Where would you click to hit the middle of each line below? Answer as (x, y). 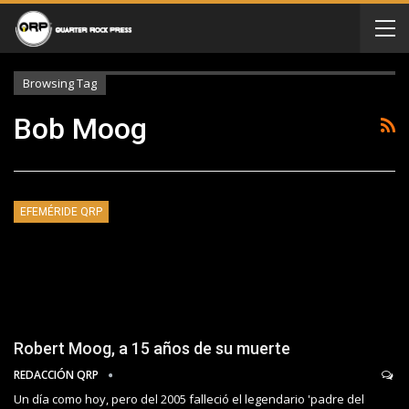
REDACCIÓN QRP (58, 375)
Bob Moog (80, 129)
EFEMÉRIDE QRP (61, 212)
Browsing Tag (60, 83)
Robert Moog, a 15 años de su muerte (152, 349)
